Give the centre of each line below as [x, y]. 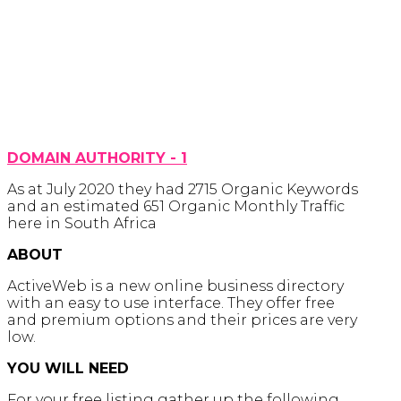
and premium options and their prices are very [182, 320]
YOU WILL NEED [68, 368]
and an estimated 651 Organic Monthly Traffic [176, 206]
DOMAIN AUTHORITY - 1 [97, 158]
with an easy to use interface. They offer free [171, 303]
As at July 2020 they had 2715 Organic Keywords [183, 189]
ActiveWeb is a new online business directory [175, 286]
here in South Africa [82, 223]
